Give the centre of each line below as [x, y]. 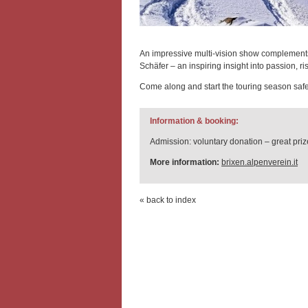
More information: [185, 162]
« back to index [168, 200]
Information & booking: [194, 121]
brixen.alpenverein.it [260, 162]
